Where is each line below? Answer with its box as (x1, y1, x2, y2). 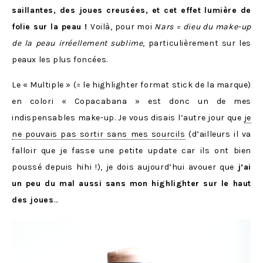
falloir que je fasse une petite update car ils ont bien (12, 146, 251, 156)
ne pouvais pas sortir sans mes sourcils (12, 129, 186, 140)
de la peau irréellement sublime (12, 38, 143, 49)
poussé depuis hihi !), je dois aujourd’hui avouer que (12, 162, 238, 173)
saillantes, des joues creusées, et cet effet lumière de (12, 5, 251, 16)
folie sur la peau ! (12, 22, 90, 32)
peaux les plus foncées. (12, 55, 108, 65)
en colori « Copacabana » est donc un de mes (12, 96, 251, 107)
